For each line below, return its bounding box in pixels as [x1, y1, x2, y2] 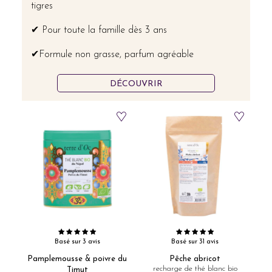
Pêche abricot [169, 255, 220, 263]
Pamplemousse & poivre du [27, 255, 127, 263]
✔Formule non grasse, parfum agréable [31, 50, 194, 59]
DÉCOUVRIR [109, 80, 163, 89]
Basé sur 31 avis [171, 239, 219, 245]
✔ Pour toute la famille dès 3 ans [31, 25, 167, 35]
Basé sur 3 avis [54, 239, 100, 245]
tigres [31, 1, 53, 11]
